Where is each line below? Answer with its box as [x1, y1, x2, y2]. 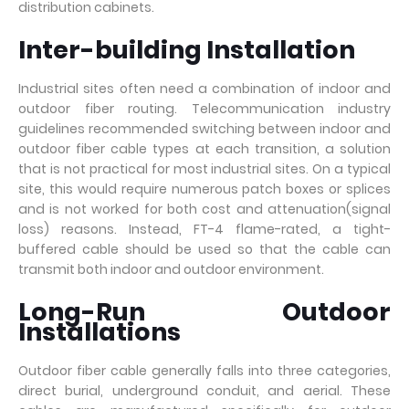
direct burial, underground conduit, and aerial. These [18, 382, 391, 400]
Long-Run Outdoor [18, 295, 391, 329]
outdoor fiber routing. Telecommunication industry [18, 100, 391, 118]
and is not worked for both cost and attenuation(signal [18, 200, 391, 218]
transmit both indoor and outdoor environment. [18, 260, 324, 278]
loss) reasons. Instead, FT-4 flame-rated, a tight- [18, 220, 391, 238]
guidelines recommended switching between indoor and [18, 120, 391, 138]
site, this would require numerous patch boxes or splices [18, 180, 391, 198]
